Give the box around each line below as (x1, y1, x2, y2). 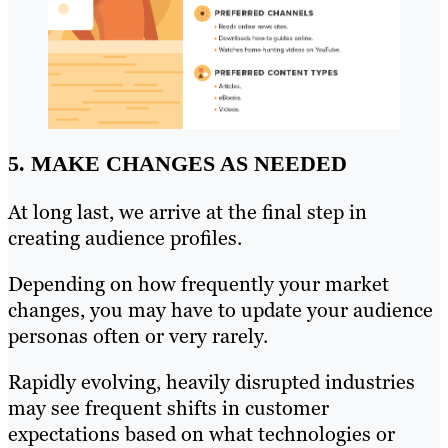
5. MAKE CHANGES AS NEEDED (8, 150, 347, 176)
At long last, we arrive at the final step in (8, 199, 367, 226)
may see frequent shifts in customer (8, 395, 329, 422)
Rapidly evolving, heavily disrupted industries (8, 369, 415, 396)
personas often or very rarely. (8, 323, 268, 350)
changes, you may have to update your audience (8, 297, 433, 324)
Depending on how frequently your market (8, 271, 389, 298)
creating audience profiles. (8, 225, 242, 252)
